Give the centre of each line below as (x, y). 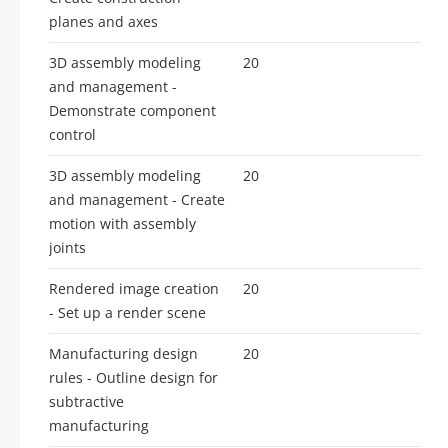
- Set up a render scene (127, 312)
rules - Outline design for (133, 377)
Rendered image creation (134, 288)
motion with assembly (122, 223)
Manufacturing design (123, 353)
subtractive (86, 401)
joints (67, 247)
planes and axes (103, 21)
